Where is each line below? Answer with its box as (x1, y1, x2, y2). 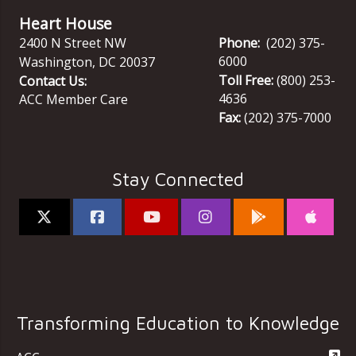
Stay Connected (112, 168, 244, 190)
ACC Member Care (19, 90, 128, 108)
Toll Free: (219, 71, 274, 89)
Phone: (219, 33, 261, 52)
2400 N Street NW (19, 33, 126, 52)
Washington (19, 52, 92, 71)
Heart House (19, 12, 112, 34)
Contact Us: (19, 72, 87, 90)
